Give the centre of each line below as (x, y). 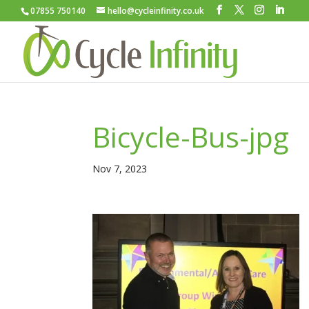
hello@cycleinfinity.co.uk (156, 11)
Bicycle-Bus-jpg (191, 137)
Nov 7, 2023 (120, 169)
